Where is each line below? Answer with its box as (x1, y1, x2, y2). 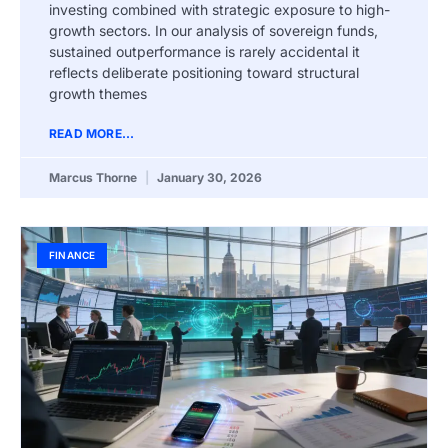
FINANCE (49, 249, 96, 262)
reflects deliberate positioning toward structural (49, 64, 359, 82)
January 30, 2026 (154, 170, 262, 186)
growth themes (49, 85, 147, 103)
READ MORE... (49, 126, 135, 142)
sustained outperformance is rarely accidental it (49, 43, 360, 61)
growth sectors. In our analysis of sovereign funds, (49, 22, 378, 40)
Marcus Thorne (49, 170, 140, 186)
